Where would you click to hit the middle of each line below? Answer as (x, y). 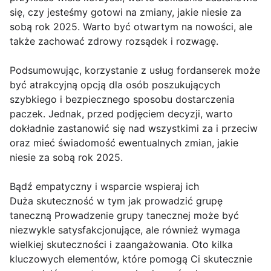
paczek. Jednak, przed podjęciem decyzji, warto (121, 114)
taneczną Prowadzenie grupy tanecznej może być (124, 216)
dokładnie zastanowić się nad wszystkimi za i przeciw (134, 129)
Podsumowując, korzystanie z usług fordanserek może (135, 70)
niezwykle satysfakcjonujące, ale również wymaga (125, 230)
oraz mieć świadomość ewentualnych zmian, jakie (124, 143)
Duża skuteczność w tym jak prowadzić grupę (116, 201)
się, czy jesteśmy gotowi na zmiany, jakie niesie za (126, 12)
